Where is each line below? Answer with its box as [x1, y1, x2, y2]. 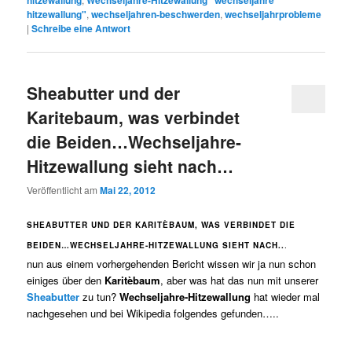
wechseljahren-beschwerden [91, 6, 221, 21]
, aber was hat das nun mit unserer [160, 272, 319, 288]
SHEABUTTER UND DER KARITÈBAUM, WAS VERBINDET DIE [27, 218, 296, 230]
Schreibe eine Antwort [31, 20, 131, 35]
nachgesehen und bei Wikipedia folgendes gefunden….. [27, 305, 280, 321]
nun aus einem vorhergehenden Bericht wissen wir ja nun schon [27, 255, 317, 271]
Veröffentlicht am [27, 183, 101, 197]
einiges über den [27, 272, 105, 288]
